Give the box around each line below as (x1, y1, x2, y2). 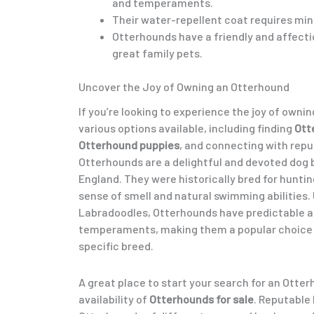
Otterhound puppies (78, 138, 179, 152)
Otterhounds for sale (149, 292, 254, 306)
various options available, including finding (78, 121, 294, 135)
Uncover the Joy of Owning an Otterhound (78, 79, 289, 93)
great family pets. (112, 46, 203, 60)
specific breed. (78, 239, 153, 253)
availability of (78, 292, 149, 306)
